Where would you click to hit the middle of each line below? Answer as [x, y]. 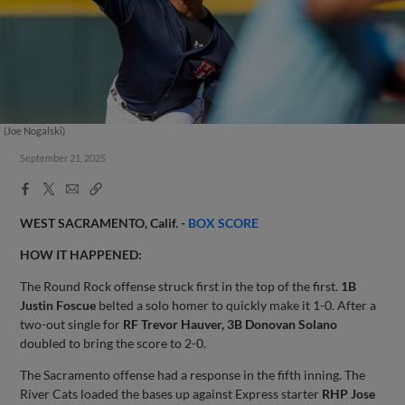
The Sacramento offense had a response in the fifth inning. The [193, 374]
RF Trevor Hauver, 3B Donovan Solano [231, 324]
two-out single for [72, 324]
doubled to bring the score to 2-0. [113, 343]
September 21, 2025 [63, 158]
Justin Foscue [58, 305]
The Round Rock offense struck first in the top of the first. [181, 286]
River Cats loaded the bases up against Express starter [171, 393]
